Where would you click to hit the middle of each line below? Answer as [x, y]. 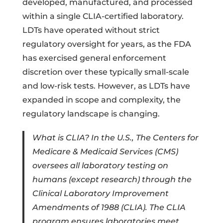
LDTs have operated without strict [91, 30]
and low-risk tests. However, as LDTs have [106, 86]
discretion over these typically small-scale [106, 72]
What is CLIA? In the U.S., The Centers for [115, 137]
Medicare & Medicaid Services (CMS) [105, 151]
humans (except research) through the [112, 179]
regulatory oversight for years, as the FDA [107, 44]
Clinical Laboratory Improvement [100, 193]
